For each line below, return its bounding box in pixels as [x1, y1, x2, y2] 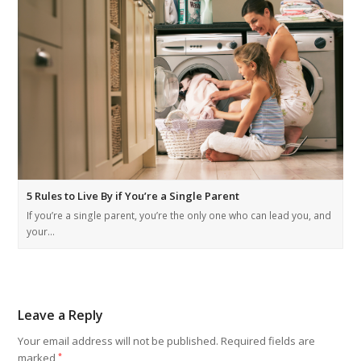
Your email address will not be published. [18, 334, 219, 349]
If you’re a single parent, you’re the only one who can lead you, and [27, 209, 332, 223]
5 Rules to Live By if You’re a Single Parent [27, 189, 240, 204]
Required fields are [221, 334, 316, 349]
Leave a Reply [18, 306, 104, 325]
